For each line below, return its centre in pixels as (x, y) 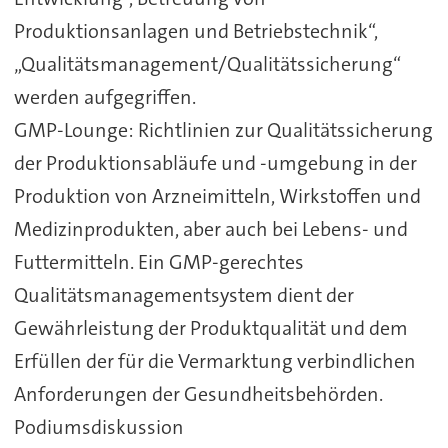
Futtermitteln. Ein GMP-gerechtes (158, 261)
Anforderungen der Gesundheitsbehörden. (198, 393)
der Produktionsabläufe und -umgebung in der (215, 162)
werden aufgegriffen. (104, 96)
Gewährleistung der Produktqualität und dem (210, 327)
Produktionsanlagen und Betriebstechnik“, (195, 30)
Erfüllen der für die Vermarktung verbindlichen (214, 360)
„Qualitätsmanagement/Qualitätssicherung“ (207, 63)
